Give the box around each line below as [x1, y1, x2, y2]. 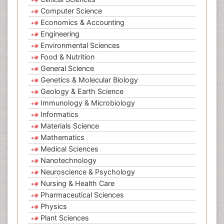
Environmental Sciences [40, 41, 120, 50]
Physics [40, 202, 67, 211]
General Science [40, 64, 94, 73]
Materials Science [40, 121, 99, 130]
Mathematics [40, 133, 84, 142]
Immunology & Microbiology [40, 98, 135, 107]
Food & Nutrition [40, 52, 94, 61]
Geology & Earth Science [40, 87, 123, 96]
